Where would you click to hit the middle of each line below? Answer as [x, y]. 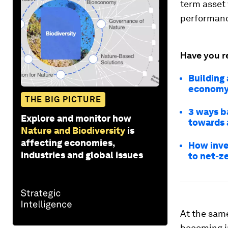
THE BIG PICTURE [63, 99]
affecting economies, [68, 142]
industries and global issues [82, 155]
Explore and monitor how [76, 118]
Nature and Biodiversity [73, 130]
